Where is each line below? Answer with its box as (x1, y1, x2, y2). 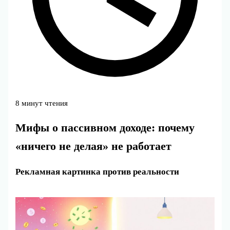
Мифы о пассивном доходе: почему (15, 121, 195, 134)
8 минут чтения (15, 99, 68, 107)
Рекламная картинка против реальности (15, 166, 180, 177)
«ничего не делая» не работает (15, 140, 172, 152)
